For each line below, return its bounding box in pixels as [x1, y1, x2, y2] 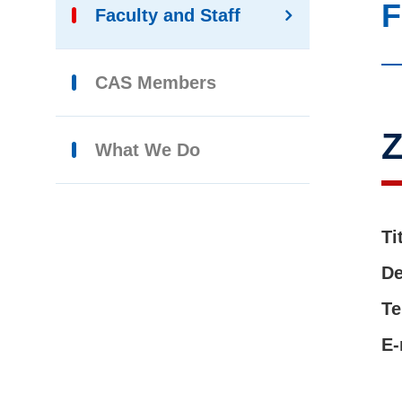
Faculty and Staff [95, 5, 240, 25]
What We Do [95, 140, 200, 160]
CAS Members [95, 73, 216, 92]
